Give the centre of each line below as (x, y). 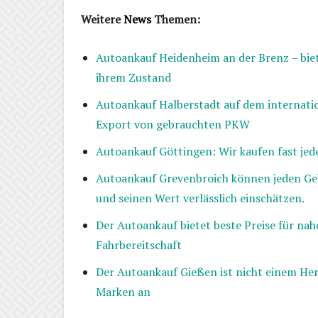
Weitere (102, 20)
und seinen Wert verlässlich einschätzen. (200, 198)
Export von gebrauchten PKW (173, 125)
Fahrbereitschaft (139, 245)
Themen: (176, 20)
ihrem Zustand (133, 78)
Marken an (123, 292)
